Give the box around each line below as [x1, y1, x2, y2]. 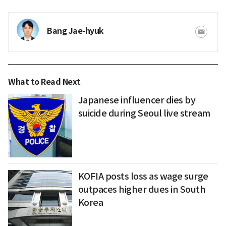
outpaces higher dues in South [78, 184, 206, 196]
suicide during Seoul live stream [78, 107, 210, 119]
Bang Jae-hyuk [47, 25, 104, 36]
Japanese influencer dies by [78, 94, 196, 106]
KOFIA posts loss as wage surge [78, 171, 208, 183]
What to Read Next [8, 76, 81, 87]
